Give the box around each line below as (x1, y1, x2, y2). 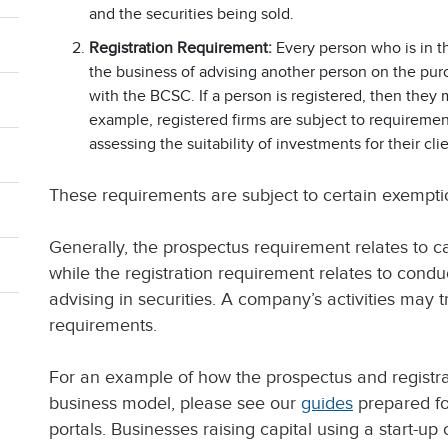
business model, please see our (49, 393, 301, 413)
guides (301, 393, 353, 413)
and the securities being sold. (89, 5, 294, 23)
